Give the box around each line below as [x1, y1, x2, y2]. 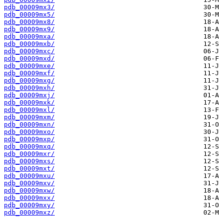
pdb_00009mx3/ [4, 3, 55, 11]
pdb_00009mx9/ [4, 25, 55, 33]
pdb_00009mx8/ [4, 18, 55, 26]
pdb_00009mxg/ [4, 77, 55, 85]
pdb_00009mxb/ [4, 40, 55, 48]
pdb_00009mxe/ [4, 62, 55, 70]
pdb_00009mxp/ [4, 135, 55, 143]
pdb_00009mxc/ [4, 47, 55, 55]
